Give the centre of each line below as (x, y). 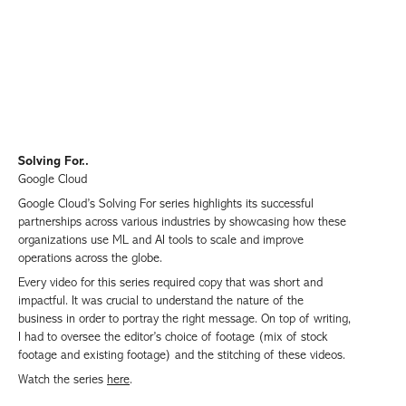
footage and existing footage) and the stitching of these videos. (182, 354)
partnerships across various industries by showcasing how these (182, 221)
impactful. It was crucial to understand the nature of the (161, 300)
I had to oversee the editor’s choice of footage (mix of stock (173, 336)
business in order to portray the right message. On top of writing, (184, 318)
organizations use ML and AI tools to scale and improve (161, 239)
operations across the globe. (92, 257)
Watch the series (63, 379)
